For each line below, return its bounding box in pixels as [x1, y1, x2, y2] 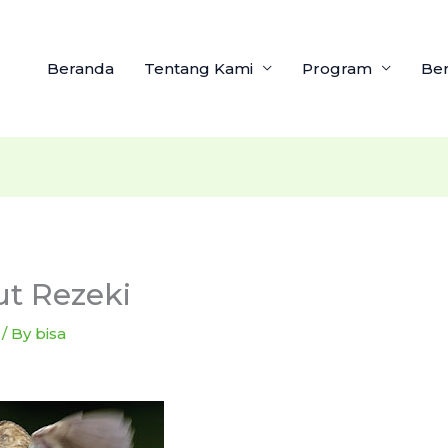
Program [302, 58, 372, 78]
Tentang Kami [144, 58, 253, 78]
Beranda [47, 58, 114, 78]
